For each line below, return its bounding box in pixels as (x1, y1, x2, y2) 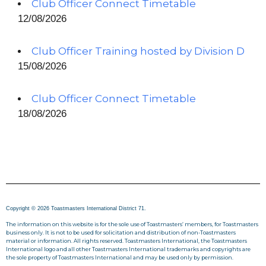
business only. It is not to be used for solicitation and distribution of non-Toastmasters (6, 229, 236, 236)
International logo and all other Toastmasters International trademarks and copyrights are (6, 246, 251, 253)
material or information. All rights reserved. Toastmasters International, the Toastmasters (6, 237, 247, 245)
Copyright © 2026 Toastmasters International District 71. (6, 205, 148, 211)
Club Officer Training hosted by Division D (31, 45, 245, 57)
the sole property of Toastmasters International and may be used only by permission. (6, 254, 233, 261)
